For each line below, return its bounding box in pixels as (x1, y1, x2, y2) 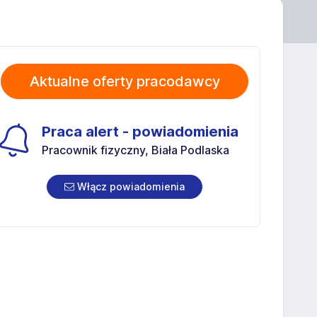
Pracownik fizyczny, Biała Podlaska (42, 143, 229, 157)
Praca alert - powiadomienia (42, 123, 238, 140)
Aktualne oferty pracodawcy (29, 73, 220, 90)
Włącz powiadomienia (74, 180, 185, 192)
